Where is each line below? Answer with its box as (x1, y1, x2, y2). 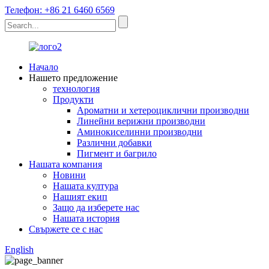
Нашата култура (53, 181, 118, 191)
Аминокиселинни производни (77, 127, 202, 137)
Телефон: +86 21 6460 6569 (5, 5, 115, 15)
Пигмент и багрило (77, 148, 157, 159)
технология (53, 83, 100, 94)
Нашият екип (53, 192, 107, 202)
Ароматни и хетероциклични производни (77, 105, 249, 115)
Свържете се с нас (29, 224, 103, 234)
